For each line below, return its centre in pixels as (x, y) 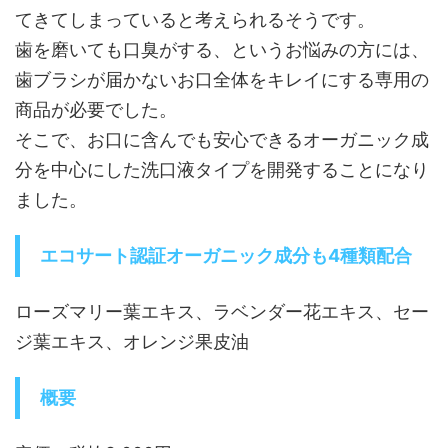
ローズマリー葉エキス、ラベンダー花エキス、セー (222, 311)
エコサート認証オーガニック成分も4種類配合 (226, 255)
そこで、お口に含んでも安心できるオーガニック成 (222, 139)
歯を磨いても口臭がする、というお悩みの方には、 (222, 49)
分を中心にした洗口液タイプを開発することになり (222, 169)
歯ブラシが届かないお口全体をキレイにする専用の (222, 79)
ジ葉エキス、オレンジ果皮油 (132, 341)
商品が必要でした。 (96, 109)
